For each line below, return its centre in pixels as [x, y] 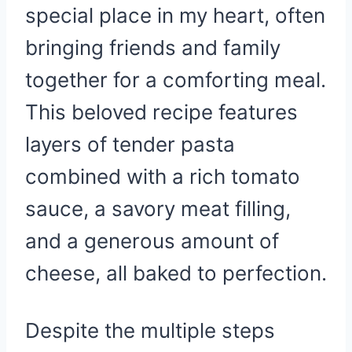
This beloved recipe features [161, 112]
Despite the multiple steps [150, 330]
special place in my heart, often [175, 15]
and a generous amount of [152, 241]
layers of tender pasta [130, 144]
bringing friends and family [153, 48]
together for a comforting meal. [176, 80]
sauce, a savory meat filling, [158, 209]
